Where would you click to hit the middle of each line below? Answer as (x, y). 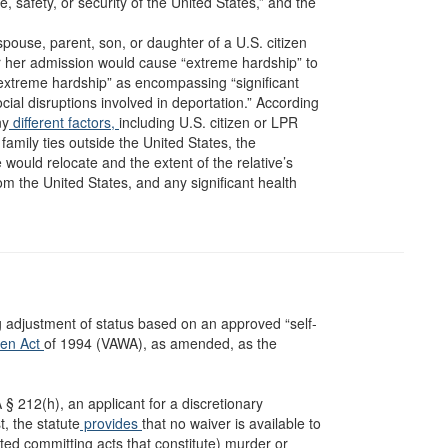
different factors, (64, 122)
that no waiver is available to (231, 423)
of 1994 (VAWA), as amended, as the (160, 343)
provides (111, 423)
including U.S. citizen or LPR (208, 122)
